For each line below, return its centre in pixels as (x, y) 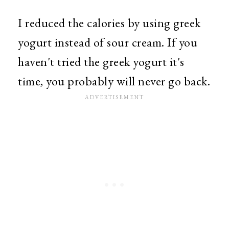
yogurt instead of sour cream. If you (108, 42)
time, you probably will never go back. (114, 81)
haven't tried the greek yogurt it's (101, 62)
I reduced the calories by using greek (109, 23)
